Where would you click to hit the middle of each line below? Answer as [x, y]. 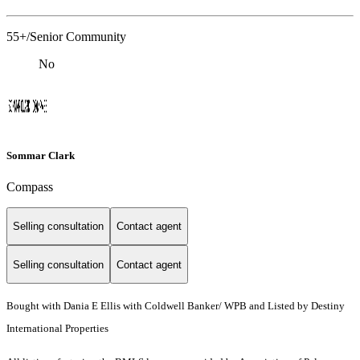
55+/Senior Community [66, 37]
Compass [30, 186]
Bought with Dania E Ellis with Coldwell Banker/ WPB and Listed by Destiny [176, 306]
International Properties [57, 329]
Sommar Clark [41, 155]
